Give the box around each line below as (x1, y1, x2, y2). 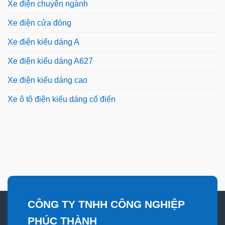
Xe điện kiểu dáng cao (8, 75, 87, 84)
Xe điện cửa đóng (8, 18, 71, 27)
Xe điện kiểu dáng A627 (8, 56, 93, 65)
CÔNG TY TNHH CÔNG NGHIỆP (28, 198, 185, 210)
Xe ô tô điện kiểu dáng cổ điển (8, 94, 116, 103)
